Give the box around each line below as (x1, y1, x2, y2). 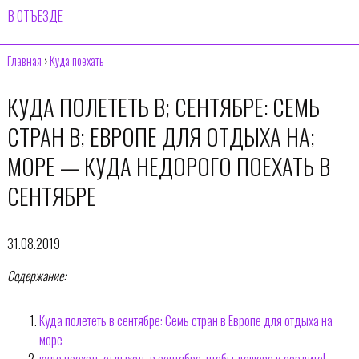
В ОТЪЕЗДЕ (8, 6, 63, 26)
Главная (6, 51, 42, 69)
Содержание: (6, 265, 66, 285)
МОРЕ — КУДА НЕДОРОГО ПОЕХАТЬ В (6, 148, 330, 183)
